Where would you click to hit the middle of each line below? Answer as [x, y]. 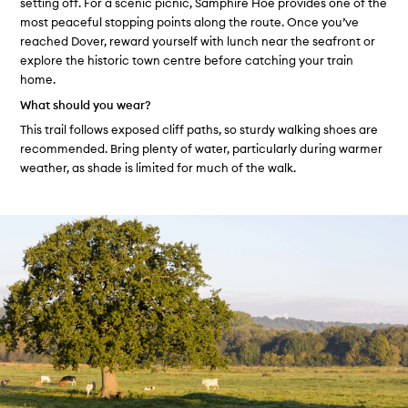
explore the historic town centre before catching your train [187, 61]
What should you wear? [86, 104]
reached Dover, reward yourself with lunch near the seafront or [198, 41]
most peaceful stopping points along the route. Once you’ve [190, 22]
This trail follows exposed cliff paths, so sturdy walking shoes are [199, 130]
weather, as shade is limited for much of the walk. [158, 168]
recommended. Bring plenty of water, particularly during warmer [202, 149]
